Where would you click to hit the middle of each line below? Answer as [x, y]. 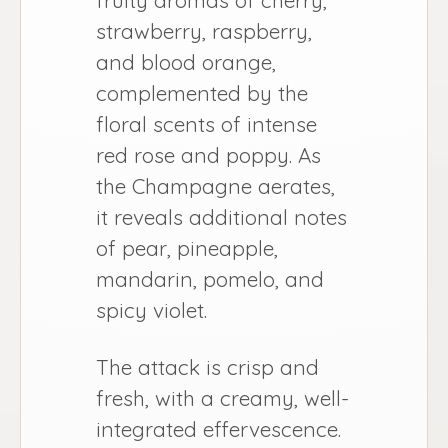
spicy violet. [151, 309]
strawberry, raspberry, [204, 30]
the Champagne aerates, [215, 185]
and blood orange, [186, 61]
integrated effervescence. [218, 428]
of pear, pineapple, [187, 247]
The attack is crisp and [207, 366]
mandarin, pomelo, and [210, 278]
